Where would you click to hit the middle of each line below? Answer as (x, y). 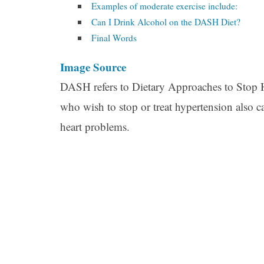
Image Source (93, 67)
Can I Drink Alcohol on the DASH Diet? (166, 22)
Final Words (114, 38)
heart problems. (95, 126)
